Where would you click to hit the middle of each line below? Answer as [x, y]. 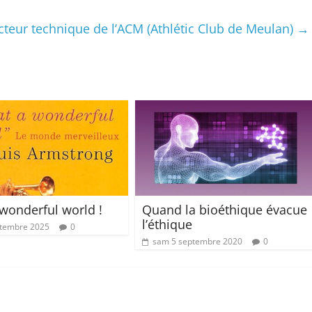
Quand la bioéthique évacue [225, 209]
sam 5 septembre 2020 [197, 241]
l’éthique [167, 224]
